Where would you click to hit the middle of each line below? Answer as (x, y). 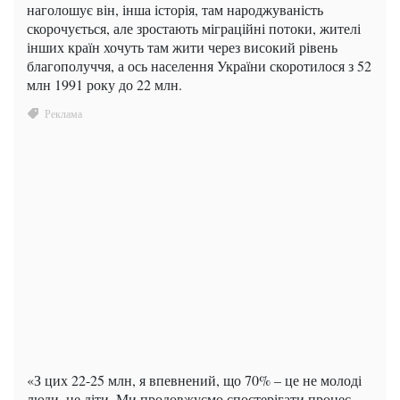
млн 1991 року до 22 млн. (104, 85)
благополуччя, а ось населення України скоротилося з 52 (199, 66)
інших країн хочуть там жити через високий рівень (182, 47)
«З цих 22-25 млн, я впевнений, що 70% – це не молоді (194, 380)
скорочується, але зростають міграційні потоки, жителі (194, 29)
